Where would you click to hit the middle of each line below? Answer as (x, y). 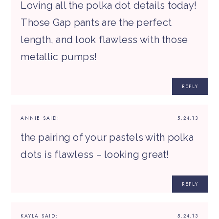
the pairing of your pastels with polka (107, 138)
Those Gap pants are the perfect (96, 23)
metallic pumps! (59, 57)
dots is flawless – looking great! (95, 155)
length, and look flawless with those (104, 40)
